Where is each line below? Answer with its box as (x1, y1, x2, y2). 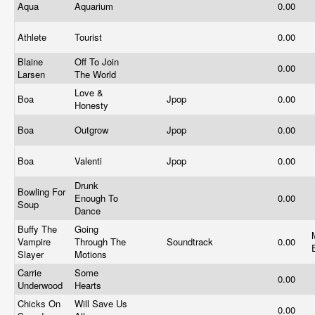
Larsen (18, 67, 48, 81)
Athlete (18, 30, 49, 44)
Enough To (75, 191, 118, 205)
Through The (75, 235, 126, 248)
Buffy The (18, 222, 57, 236)
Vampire (18, 235, 51, 248)
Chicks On (18, 297, 60, 310)
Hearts (75, 278, 104, 292)
